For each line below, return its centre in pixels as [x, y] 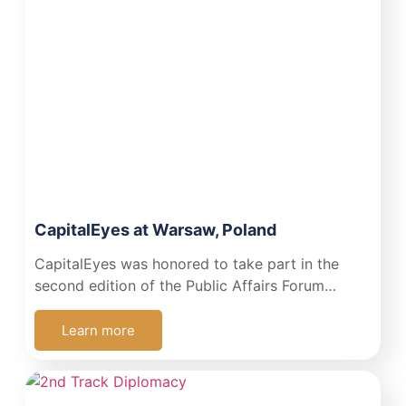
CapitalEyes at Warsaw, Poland [155, 229]
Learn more [98, 330]
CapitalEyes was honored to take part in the [186, 263]
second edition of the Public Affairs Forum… [185, 285]
